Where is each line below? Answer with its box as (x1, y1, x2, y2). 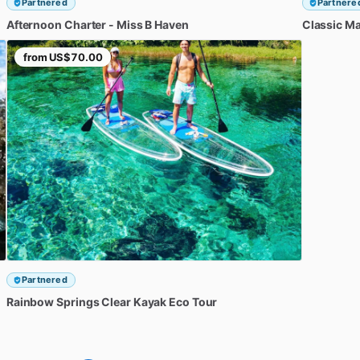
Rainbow (6, 294, 55, 309)
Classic (301, 17, 343, 31)
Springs (56, 294, 100, 309)
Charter (63, 17, 107, 31)
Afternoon (6, 17, 62, 31)
